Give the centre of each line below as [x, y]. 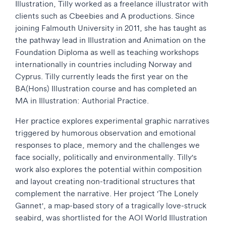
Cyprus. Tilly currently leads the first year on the [102, 76]
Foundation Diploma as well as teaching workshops [107, 52]
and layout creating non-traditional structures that [105, 181]
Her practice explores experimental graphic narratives [112, 121]
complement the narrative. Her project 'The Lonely [107, 193]
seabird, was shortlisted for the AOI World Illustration [111, 217]
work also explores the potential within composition [108, 169]
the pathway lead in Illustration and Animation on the [110, 40]
